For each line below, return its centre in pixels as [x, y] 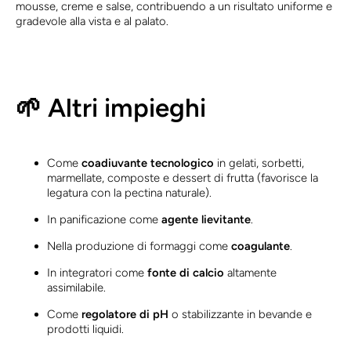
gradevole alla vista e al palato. [92, 21]
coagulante [261, 246]
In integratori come [97, 272]
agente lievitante [206, 219]
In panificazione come [104, 219]
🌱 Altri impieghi [111, 107]
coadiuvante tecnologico [148, 163]
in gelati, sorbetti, [259, 163]
